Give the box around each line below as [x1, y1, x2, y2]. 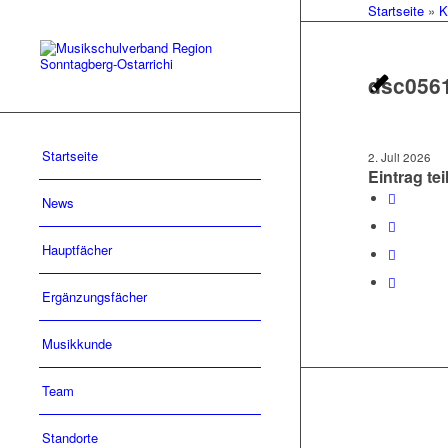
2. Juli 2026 [367, 149, 431, 166]
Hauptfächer [42, 240, 112, 259]
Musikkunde [42, 334, 112, 353]
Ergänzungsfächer [42, 287, 147, 306]
